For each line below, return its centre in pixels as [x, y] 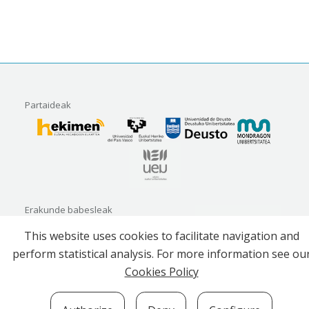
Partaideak [48, 105]
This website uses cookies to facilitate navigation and [161, 236]
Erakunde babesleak [69, 209]
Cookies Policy [161, 272]
